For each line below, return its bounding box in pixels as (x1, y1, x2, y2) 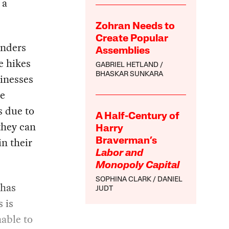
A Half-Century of (96, 111, 180, 122)
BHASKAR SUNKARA (96, 71, 164, 79)
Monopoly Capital (96, 161, 180, 171)
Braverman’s (96, 136, 157, 147)
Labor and (96, 148, 144, 159)
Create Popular (96, 34, 169, 44)
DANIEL (157, 176, 183, 184)
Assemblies (96, 46, 150, 57)
